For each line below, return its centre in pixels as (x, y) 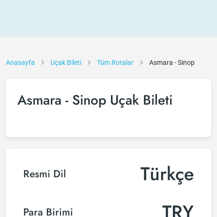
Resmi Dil (45, 174)
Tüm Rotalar (115, 62)
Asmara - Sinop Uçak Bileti (95, 100)
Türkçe (167, 174)
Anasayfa (20, 62)
